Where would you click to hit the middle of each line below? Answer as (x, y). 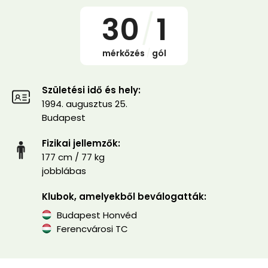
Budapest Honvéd (96, 215)
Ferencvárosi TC (91, 229)
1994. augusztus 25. (85, 104)
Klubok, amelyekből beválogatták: (124, 197)
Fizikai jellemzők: (81, 143)
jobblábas (64, 171)
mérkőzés (123, 53)
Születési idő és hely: (91, 90)
